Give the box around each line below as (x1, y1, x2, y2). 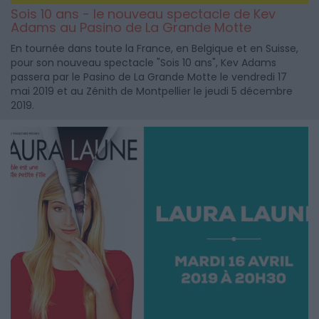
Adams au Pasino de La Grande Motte (11, 19, 251, 37)
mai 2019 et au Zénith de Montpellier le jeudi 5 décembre (11, 84, 293, 99)
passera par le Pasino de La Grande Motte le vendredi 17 (11, 70, 287, 85)
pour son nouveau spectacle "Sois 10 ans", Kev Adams (11, 56, 276, 70)
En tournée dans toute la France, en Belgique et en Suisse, (11, 41, 298, 56)
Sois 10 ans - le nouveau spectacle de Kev (11, 5, 276, 23)
